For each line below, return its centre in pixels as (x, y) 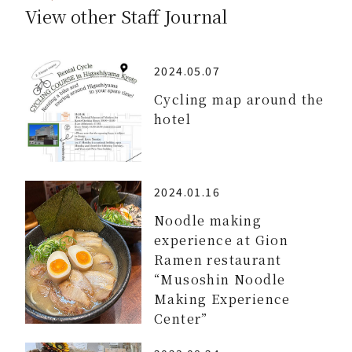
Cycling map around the (239, 99)
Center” (181, 318)
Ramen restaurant (218, 259)
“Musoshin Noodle (220, 279)
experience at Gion (222, 240)
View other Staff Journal (126, 16)
